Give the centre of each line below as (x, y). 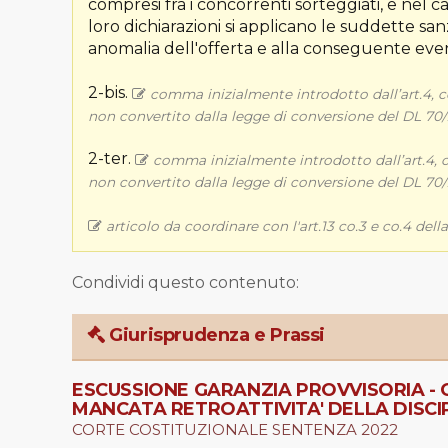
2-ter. (111, 158)
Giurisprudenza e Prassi (215, 334)
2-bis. (110, 92)
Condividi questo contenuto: (185, 282)
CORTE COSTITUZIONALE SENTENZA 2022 (235, 429)
